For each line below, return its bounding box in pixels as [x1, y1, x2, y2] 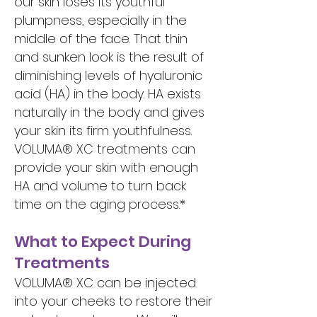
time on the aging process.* [14, 195, 185, 213]
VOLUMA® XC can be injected [14, 274, 196, 292]
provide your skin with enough [14, 158, 198, 176]
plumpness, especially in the [14, 11, 187, 29]
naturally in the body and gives [14, 103, 204, 121]
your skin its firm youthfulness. [14, 122, 192, 139]
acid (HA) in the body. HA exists [14, 85, 201, 103]
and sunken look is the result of [14, 48, 204, 66]
